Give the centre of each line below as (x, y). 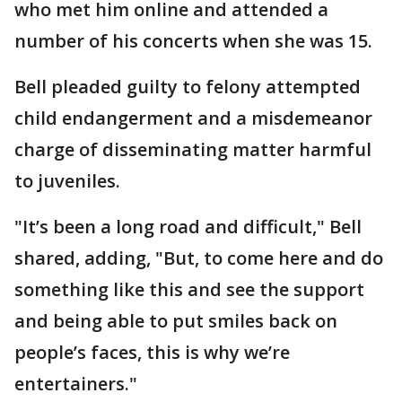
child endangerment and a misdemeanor (193, 118)
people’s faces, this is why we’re (152, 352)
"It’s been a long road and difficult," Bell (188, 226)
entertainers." (76, 383)
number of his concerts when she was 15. (193, 40)
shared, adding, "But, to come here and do (199, 258)
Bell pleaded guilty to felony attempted (188, 86)
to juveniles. (67, 180)
